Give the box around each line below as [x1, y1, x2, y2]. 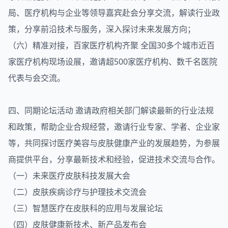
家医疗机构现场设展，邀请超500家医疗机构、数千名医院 [8, 56, 217, 67]
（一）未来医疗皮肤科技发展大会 [8, 170, 130, 181]
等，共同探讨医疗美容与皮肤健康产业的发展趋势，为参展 [8, 137, 220, 149]
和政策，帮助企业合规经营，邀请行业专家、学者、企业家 [8, 121, 220, 132]
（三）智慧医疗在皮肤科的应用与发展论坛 [8, 203, 163, 214]
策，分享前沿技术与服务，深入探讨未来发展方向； [8, 23, 195, 35]
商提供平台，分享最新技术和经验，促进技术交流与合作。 [8, 154, 220, 165]
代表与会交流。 [8, 72, 65, 83]
